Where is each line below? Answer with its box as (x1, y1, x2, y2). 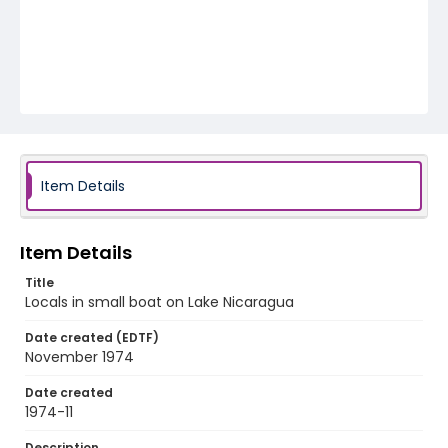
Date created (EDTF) (25, 329, 159, 346)
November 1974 (25, 347, 134, 367)
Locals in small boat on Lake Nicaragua (25, 292, 294, 312)
